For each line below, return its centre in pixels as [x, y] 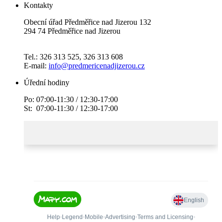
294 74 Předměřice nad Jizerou [72, 31]
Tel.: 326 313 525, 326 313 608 [73, 57]
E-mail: [36, 66]
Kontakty [38, 5]
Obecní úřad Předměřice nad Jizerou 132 [87, 22]
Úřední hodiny [47, 83]
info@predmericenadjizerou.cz [97, 66]
